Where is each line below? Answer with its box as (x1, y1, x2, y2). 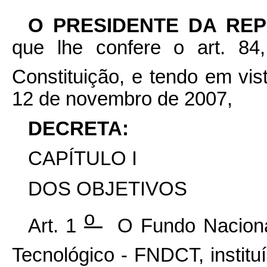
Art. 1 (27, 215, 85, 237)
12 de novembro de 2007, (12, 88, 232, 110)
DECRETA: (27, 118, 134, 139)
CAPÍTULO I (27, 148, 137, 170)
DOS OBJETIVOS (27, 178, 187, 200)
